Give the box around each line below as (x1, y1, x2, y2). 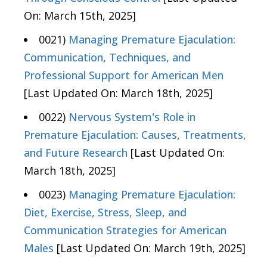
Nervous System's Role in (69, 110, 195, 125)
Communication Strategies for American (24, 223, 226, 238)
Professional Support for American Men (24, 68, 223, 83)
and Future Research (24, 145, 128, 160)
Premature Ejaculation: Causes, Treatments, (24, 128, 246, 142)
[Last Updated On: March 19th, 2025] (54, 241, 246, 256)
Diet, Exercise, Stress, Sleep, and (24, 205, 187, 220)
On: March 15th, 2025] (24, 8, 136, 23)
